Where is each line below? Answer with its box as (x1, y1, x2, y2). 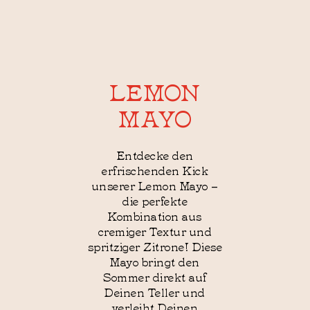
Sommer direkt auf (103, 268, 207, 285)
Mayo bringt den (110, 253, 200, 270)
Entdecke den (116, 147, 194, 163)
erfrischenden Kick (102, 162, 208, 179)
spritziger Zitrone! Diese (87, 238, 223, 255)
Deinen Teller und (104, 284, 206, 300)
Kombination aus (108, 208, 202, 224)
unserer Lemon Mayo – (91, 177, 219, 194)
